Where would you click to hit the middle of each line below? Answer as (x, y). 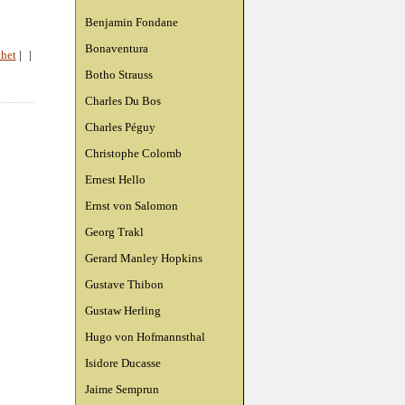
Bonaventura (117, 48)
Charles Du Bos (123, 101)
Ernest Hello (115, 179)
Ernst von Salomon (132, 206)
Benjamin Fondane (132, 22)
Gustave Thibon (124, 284)
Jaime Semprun (122, 389)
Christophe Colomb (133, 153)
